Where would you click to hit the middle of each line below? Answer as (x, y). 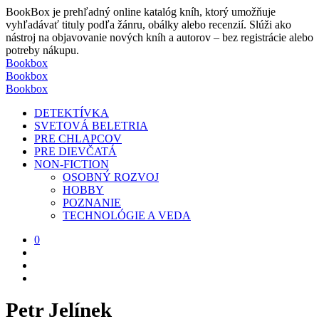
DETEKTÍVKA (72, 113)
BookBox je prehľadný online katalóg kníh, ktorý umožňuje (141, 12)
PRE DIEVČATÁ (75, 151)
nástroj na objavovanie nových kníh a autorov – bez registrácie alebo (159, 37)
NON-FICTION (72, 164)
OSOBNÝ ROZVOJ (111, 177)
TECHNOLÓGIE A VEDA (127, 215)
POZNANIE (92, 203)
